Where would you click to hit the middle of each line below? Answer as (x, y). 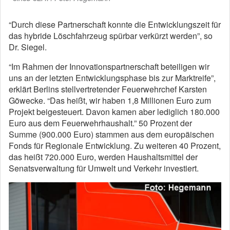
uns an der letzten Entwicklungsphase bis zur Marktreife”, (112, 78)
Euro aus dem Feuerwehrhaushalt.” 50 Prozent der (100, 123)
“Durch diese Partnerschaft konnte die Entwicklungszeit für (115, 24)
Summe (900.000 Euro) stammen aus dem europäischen (111, 134)
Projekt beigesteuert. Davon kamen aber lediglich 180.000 (114, 112)
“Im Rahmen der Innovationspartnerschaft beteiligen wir (109, 66)
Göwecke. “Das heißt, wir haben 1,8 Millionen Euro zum (110, 100)
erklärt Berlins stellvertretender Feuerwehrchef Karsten (108, 89)
